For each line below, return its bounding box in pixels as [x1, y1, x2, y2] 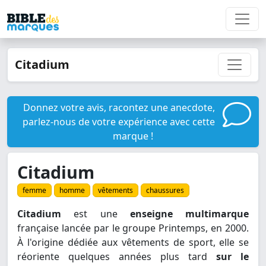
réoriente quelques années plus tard [17, 250, 216, 264]
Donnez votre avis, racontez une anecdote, [23, 101, 215, 114]
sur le [216, 250, 249, 264]
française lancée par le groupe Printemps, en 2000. [17, 221, 249, 235]
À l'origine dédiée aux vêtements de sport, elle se [17, 236, 249, 249]
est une [61, 207, 130, 221]
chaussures [146, 185, 184, 196]
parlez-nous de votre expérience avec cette [23, 115, 215, 128]
